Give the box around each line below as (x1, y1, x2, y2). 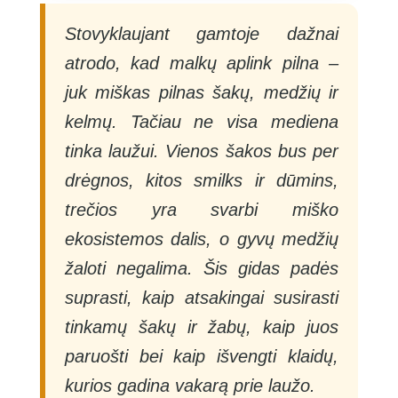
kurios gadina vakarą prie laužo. (64, 375, 315, 395)
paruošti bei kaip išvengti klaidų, (64, 346, 339, 366)
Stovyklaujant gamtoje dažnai (64, 23, 339, 44)
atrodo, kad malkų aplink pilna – (64, 52, 339, 73)
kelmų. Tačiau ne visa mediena (64, 111, 339, 131)
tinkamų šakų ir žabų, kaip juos (64, 316, 339, 337)
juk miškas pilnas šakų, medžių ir (64, 82, 339, 102)
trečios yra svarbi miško (64, 199, 339, 219)
